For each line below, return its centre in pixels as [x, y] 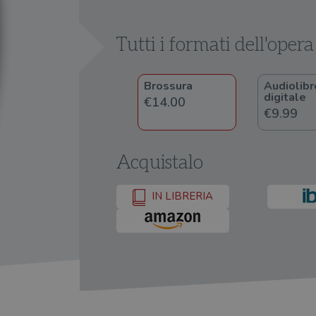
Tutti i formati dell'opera [215, 45]
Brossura [168, 86]
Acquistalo [160, 163]
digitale [285, 97]
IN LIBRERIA [181, 196]
